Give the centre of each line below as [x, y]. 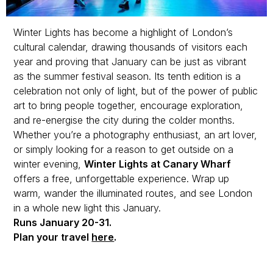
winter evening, [49, 164]
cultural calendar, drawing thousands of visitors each [131, 47]
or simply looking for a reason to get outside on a [124, 150]
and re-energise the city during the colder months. [124, 120]
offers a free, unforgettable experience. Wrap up [122, 179]
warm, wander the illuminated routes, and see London [133, 193]
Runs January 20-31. [63, 223]
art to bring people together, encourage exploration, [129, 106]
